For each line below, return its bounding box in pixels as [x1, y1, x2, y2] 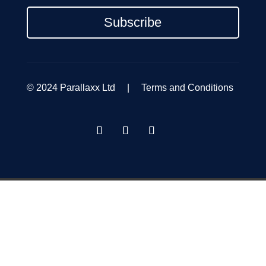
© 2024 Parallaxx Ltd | [26, 82, 141, 93]
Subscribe [104, 15, 162, 30]
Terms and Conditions [141, 82, 233, 93]
